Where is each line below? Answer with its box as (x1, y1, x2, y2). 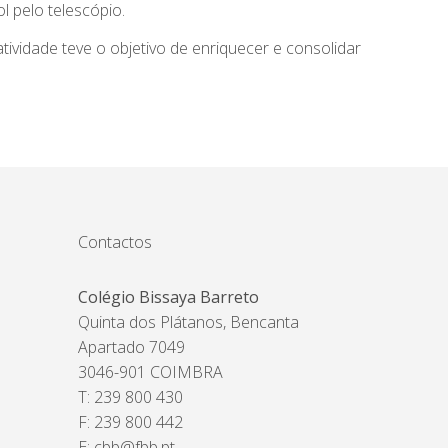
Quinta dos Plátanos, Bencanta (78, 311, 300, 333)
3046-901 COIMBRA (78, 361, 224, 383)
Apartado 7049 (78, 336, 186, 358)
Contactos (78, 231, 153, 253)
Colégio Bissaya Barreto (78, 286, 260, 308)
